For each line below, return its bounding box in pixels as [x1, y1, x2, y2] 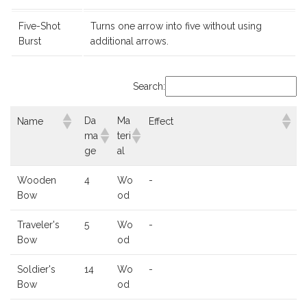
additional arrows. [90, 35, 169, 47]
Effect [149, 115, 173, 127]
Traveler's [17, 219, 60, 230]
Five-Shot [19, 20, 60, 32]
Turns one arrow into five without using [90, 20, 262, 32]
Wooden [17, 174, 56, 186]
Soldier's [17, 263, 56, 275]
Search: [133, 80, 165, 92]
